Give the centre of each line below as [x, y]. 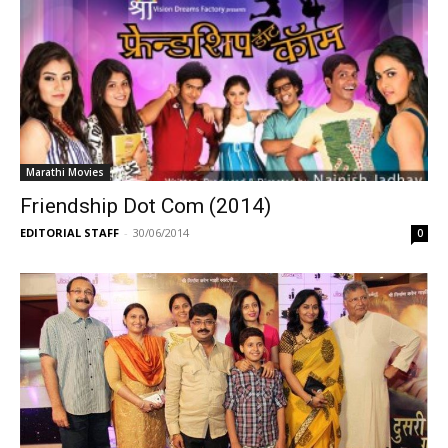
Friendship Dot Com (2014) [145, 205]
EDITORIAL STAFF [69, 232]
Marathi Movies [65, 171]
